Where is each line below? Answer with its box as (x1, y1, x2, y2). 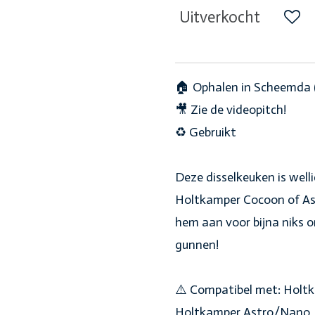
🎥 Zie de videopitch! (175, 102, 286, 117)
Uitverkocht (179, 8, 260, 27)
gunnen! (175, 237, 219, 252)
